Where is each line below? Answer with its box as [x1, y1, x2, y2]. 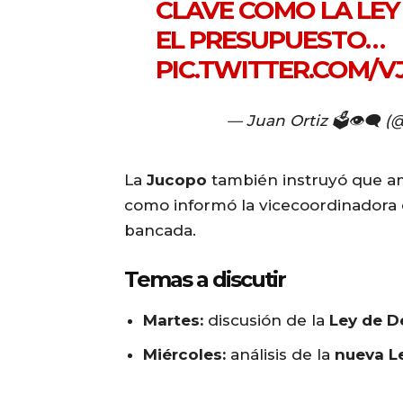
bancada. [124, 221, 196, 240]
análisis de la [226, 345, 335, 364]
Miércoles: [143, 345, 226, 364]
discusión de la [203, 311, 329, 330]
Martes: [143, 311, 203, 330]
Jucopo [147, 171, 207, 190]
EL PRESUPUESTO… [156, 24, 385, 56]
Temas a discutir [124, 266, 285, 293]
